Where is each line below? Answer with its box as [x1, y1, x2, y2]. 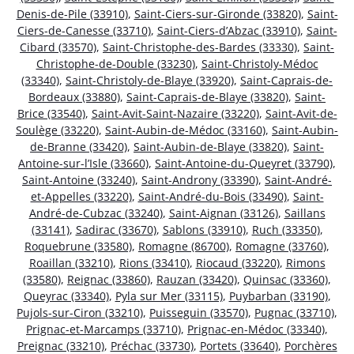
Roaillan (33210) [28, 254, 113, 270]
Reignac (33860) [67, 271, 150, 287]
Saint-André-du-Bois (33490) [137, 188, 287, 204]
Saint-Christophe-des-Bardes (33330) [103, 39, 297, 55]
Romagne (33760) [235, 238, 326, 254]
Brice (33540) [17, 105, 85, 121]
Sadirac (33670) [75, 221, 156, 237]
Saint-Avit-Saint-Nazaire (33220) [91, 105, 259, 121]
